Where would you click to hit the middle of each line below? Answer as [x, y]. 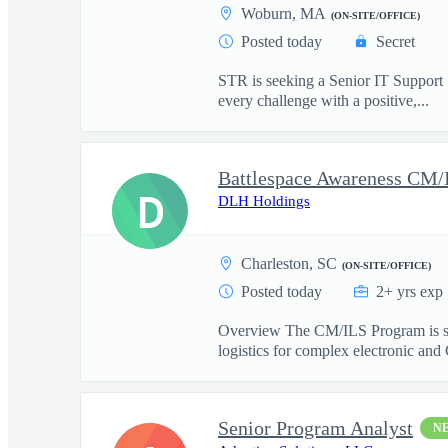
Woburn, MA [283, 13]
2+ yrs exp [409, 291]
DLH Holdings [264, 201]
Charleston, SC [289, 263]
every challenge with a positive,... [323, 100]
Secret [395, 41]
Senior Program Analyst [315, 428]
